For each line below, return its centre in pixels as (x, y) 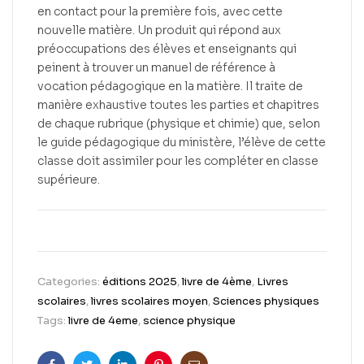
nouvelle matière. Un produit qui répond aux (159, 30)
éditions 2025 (140, 282)
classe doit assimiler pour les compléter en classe (178, 161)
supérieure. (69, 180)
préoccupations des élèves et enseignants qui (167, 49)
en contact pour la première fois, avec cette (160, 12)
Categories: (70, 282)
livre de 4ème (217, 282)
